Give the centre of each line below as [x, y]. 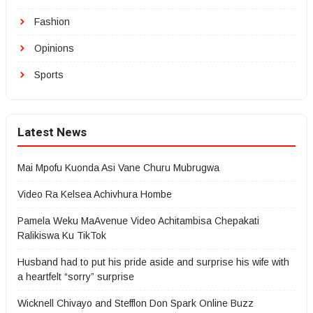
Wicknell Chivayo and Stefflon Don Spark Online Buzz [136, 303]
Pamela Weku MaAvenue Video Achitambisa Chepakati [138, 221]
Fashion [51, 22]
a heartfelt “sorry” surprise [76, 277]
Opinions [53, 48]
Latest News [52, 132]
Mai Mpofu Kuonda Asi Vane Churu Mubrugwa [118, 168]
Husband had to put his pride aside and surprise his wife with [153, 262]
